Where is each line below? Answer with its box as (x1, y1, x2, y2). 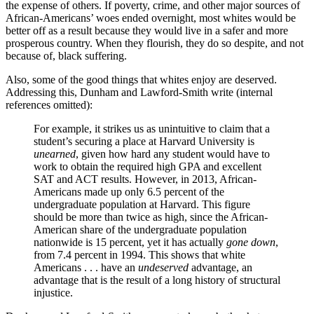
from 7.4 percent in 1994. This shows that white (34, 249, 245, 261)
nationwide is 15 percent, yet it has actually (34, 236, 226, 249)
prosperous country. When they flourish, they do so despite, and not (6, 37, 303, 50)
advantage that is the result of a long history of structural (34, 274, 280, 287)
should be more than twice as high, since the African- (34, 211, 268, 224)
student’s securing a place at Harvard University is (34, 135, 254, 148)
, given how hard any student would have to (76, 148, 270, 161)
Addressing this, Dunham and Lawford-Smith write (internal (6, 86, 273, 99)
